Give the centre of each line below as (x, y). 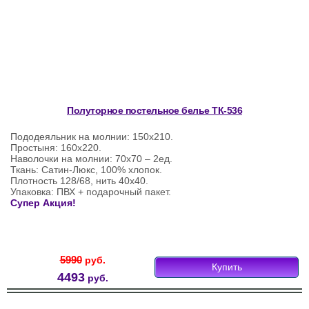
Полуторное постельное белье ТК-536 (154, 111)
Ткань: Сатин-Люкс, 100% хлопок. (86, 170)
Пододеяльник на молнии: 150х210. (92, 137)
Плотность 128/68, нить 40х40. (79, 181)
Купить (227, 267)
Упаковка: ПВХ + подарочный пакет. (91, 192)
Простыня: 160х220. (56, 148)
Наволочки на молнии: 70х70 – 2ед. (91, 159)
